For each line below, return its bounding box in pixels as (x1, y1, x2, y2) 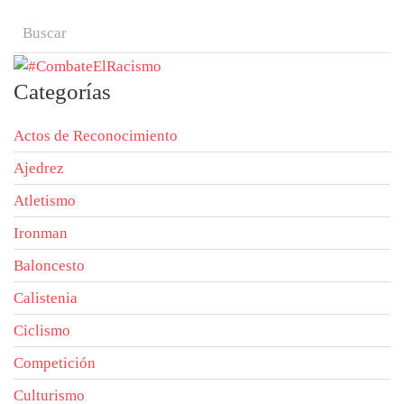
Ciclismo (14, 321, 70, 339)
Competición (14, 353, 96, 372)
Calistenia (14, 289, 78, 307)
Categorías (14, 78, 111, 104)
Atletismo (14, 191, 76, 209)
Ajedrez (14, 159, 64, 177)
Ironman (14, 224, 68, 242)
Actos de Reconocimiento (14, 126, 178, 144)
